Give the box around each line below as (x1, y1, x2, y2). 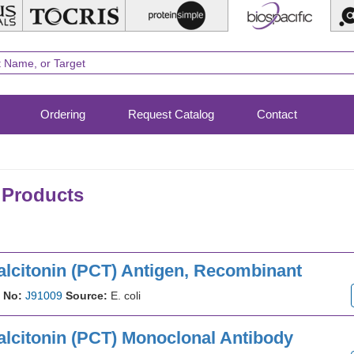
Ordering (40, 107, 85, 121)
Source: (65, 289, 107, 302)
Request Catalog (128, 107, 214, 121)
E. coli (110, 289, 141, 302)
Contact (257, 107, 297, 121)
